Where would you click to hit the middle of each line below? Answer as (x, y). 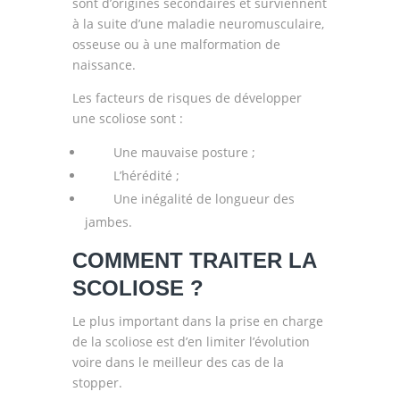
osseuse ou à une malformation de (176, 44)
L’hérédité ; (132, 175)
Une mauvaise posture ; (170, 152)
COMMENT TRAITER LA (194, 260)
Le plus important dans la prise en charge (197, 321)
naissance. (104, 65)
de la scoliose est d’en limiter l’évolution (191, 342)
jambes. (108, 222)
